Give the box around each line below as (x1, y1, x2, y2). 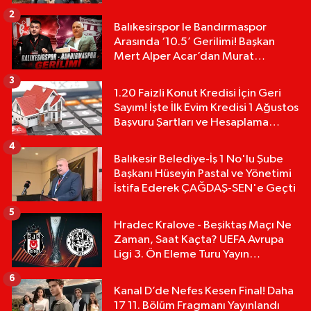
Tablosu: (114, 131, 156, 144)
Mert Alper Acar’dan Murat (114, 51, 254, 63)
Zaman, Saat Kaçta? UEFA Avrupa (114, 234, 284, 246)
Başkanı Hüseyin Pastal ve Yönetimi (114, 168, 246, 180)
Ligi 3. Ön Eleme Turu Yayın (114, 249, 249, 261)
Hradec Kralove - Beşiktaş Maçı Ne (114, 219, 292, 232)
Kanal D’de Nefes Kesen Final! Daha (114, 285, 294, 298)
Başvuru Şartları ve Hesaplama (114, 117, 269, 129)
